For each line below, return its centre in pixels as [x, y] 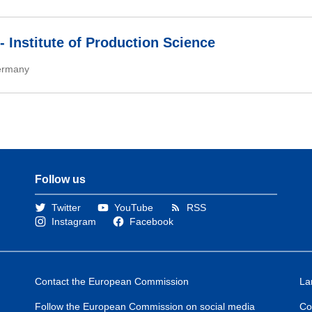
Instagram [74, 221]
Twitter [66, 207]
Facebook [151, 221]
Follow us [60, 179]
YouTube [134, 207]
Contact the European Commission [112, 281]
